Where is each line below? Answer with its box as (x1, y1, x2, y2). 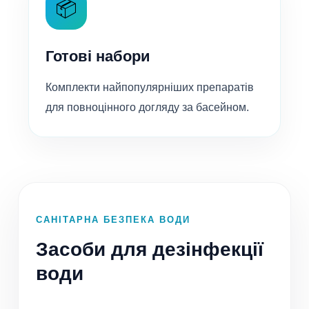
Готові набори (46, 48, 150, 66)
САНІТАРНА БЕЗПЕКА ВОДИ (36, 215, 190, 226)
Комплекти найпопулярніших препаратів (46, 81, 254, 94)
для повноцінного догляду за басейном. (46, 101, 249, 114)
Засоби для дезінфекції (36, 239, 263, 261)
